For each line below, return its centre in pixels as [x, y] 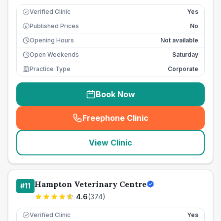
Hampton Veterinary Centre [91, 184]
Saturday [185, 55]
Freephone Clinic [115, 118]
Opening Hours [52, 40]
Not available [179, 40]
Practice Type [50, 69]
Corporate [183, 69]
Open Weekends [54, 55]
